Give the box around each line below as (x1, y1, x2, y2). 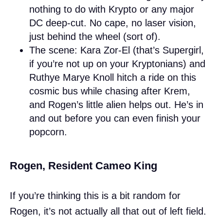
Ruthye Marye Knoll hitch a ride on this (29, 72, 196, 83)
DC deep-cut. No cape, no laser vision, (29, 17, 196, 28)
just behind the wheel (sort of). (29, 31, 161, 42)
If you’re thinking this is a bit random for (10, 190, 181, 201)
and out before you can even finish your (29, 112, 200, 124)
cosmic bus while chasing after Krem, (29, 85, 190, 96)
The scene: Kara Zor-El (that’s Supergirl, (29, 44, 204, 55)
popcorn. (29, 126, 67, 137)
